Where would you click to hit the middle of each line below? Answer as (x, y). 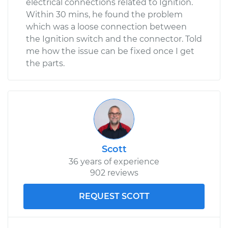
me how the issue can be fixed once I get (110, 51)
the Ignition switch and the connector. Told (114, 39)
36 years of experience (114, 161)
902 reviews (114, 173)
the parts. (45, 63)
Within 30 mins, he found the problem (104, 14)
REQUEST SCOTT (114, 196)
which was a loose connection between (106, 26)
